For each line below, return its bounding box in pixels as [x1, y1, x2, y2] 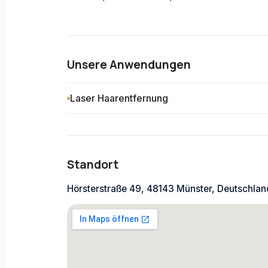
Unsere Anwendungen [67, 57, 191, 73]
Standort [67, 157, 118, 173]
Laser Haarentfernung [70, 92, 168, 105]
